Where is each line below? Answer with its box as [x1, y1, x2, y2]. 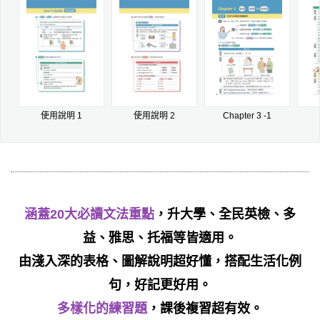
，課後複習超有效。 [147, 301, 263, 316]
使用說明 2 [134, 111, 175, 121]
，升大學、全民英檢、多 [154, 207, 296, 222]
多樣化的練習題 [57, 301, 147, 316]
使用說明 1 [41, 111, 82, 121]
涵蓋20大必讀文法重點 [24, 207, 154, 222]
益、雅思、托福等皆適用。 [83, 231, 237, 246]
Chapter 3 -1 [223, 111, 271, 121]
